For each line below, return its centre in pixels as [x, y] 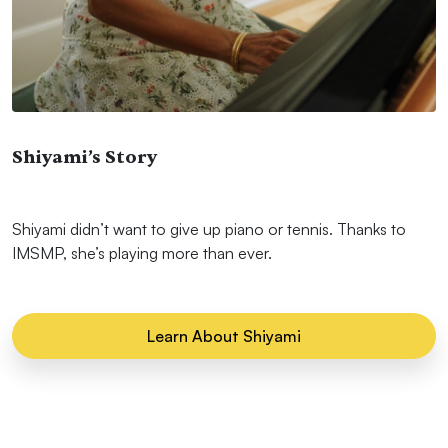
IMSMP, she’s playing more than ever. [142, 252]
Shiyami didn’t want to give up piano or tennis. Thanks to [209, 228]
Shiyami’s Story [84, 157]
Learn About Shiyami [224, 336]
